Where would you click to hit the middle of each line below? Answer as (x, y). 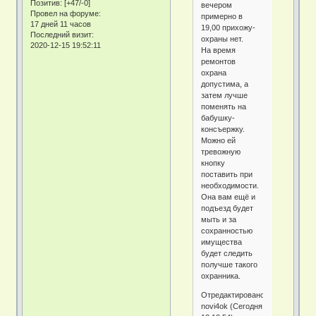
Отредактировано (233, 294)
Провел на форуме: (66, 13)
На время (219, 50)
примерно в (222, 16)
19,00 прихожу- (229, 27)
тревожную (221, 151)
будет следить (227, 253)
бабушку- (218, 117)
